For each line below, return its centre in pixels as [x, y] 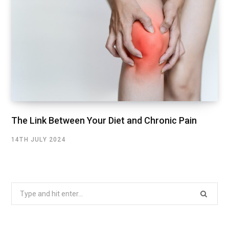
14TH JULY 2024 [39, 139]
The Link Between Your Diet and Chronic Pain [104, 120]
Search [22, 188]
